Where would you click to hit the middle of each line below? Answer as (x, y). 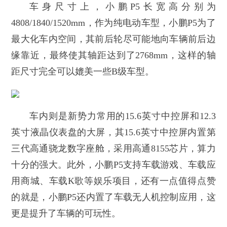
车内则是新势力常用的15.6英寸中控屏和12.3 (123, 116)
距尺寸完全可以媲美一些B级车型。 (83, 72)
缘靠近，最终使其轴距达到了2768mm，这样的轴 (113, 55)
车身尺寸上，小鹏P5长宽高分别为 (123, 7)
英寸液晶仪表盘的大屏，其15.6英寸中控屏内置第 (113, 133)
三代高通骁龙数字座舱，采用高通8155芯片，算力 (113, 149)
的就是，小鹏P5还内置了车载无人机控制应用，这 (113, 197)
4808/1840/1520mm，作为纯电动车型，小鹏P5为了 (113, 23)
